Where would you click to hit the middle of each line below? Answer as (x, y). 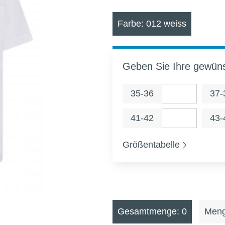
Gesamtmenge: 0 (152, 212)
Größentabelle (151, 145)
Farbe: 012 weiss (152, 23)
